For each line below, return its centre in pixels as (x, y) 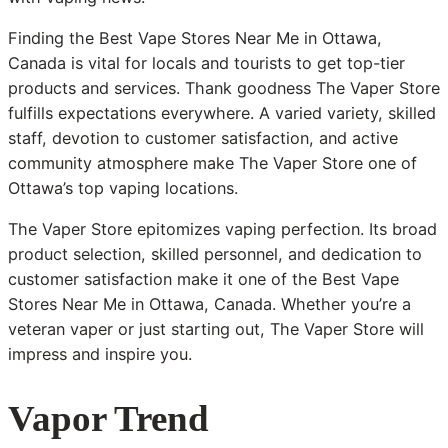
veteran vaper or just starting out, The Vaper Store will (216, 328)
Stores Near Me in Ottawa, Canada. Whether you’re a (209, 303)
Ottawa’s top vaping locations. (123, 187)
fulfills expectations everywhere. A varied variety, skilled (222, 112)
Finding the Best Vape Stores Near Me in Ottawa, (195, 37)
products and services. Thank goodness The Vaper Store (224, 87)
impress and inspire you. (100, 353)
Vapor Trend (108, 418)
